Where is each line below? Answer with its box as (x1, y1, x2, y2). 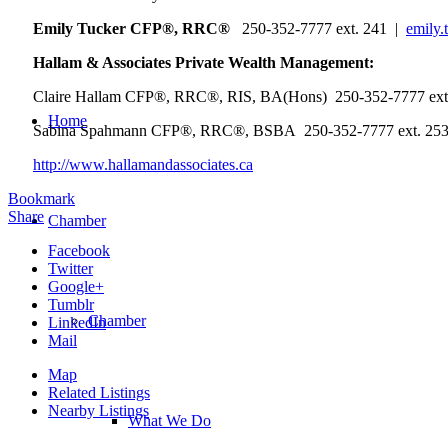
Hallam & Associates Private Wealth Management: (33, 54, 374, 71)
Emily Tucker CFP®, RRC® (33, 20, 242, 37)
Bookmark (8, 190, 75, 207)
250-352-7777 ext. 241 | (242, 20, 406, 37)
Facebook (48, 242, 110, 259)
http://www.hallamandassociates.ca (33, 156, 253, 173)
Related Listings (48, 384, 150, 401)
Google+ (48, 278, 104, 295)
